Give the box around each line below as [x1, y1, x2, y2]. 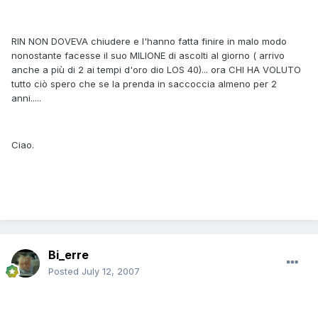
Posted [48, 265, 82, 278]
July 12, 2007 [82, 265, 140, 278]
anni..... [11, 92, 41, 104]
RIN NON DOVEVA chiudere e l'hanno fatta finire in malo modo [11, 35, 287, 48]
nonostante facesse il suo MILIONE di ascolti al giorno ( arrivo [11, 50, 285, 62]
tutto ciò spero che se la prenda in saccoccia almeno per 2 [11, 78, 277, 90]
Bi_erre [48, 248, 89, 263]
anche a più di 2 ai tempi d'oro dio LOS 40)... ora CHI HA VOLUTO [11, 64, 301, 76]
